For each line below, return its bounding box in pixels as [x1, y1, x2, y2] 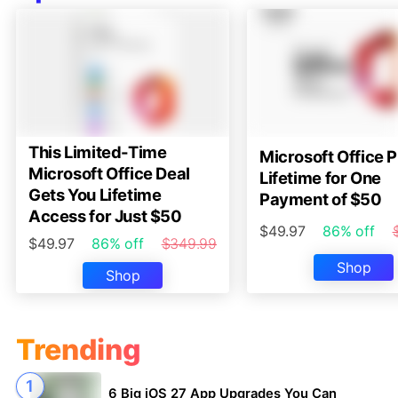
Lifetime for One [259, 167, 381, 187]
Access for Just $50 [28, 205, 182, 226]
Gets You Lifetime [28, 184, 162, 204]
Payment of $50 [259, 188, 382, 209]
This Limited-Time [28, 141, 167, 162]
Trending [15, 331, 141, 367]
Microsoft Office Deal [28, 163, 190, 183]
